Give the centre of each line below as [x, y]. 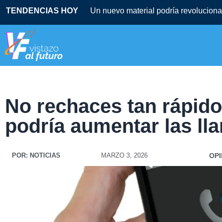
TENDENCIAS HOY [42, 11]
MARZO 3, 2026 [124, 156]
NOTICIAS [44, 156]
